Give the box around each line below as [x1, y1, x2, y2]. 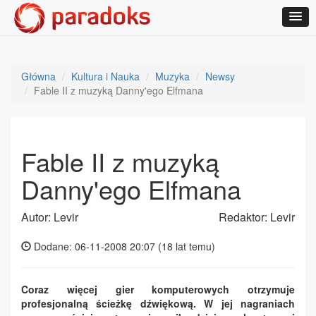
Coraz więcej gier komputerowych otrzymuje [21, 282, 295, 296]
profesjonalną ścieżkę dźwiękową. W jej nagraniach [21, 296, 295, 310]
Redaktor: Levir [219, 209, 295, 225]
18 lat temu [162, 239, 212, 253]
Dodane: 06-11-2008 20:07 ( [31, 239, 162, 253]
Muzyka [155, 69, 190, 83]
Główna [21, 69, 56, 83]
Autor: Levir [21, 209, 78, 225]
